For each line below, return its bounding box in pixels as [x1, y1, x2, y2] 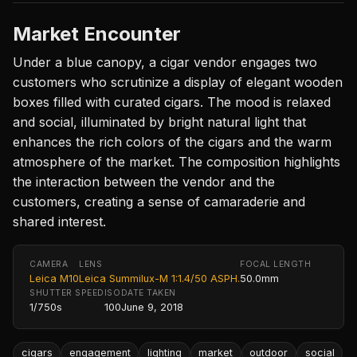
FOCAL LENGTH [240, 258, 312, 269]
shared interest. [13, 213, 106, 229]
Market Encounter [13, 22, 181, 45]
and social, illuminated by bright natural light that [13, 113, 306, 130]
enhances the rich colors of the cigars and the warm [13, 133, 331, 150]
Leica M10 [29, 272, 79, 284]
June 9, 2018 [120, 300, 183, 313]
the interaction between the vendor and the [13, 173, 275, 190]
